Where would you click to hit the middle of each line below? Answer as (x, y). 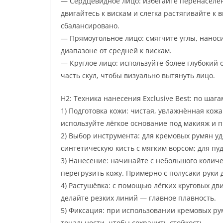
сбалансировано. (90, 25)
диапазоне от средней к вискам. (116, 50)
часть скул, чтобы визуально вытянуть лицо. (138, 75)
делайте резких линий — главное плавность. (138, 198)
